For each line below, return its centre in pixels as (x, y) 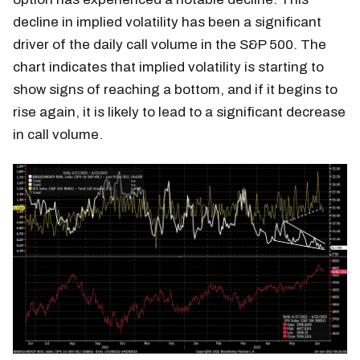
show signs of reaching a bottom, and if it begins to (175, 90)
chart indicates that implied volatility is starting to (168, 67)
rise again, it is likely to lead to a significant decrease (179, 112)
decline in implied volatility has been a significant (167, 22)
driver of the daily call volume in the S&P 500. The (170, 45)
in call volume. (58, 135)
